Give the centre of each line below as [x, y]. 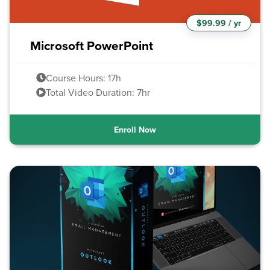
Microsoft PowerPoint [92, 46]
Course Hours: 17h [84, 78]
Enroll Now [135, 130]
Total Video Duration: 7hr [98, 93]
